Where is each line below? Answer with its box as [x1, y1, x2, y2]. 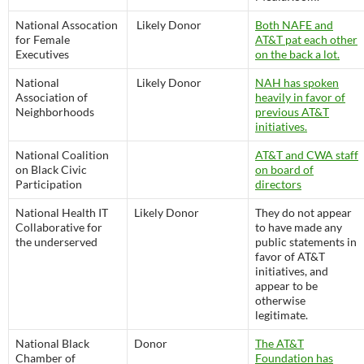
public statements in [255, 235, 357, 249]
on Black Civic [15, 162, 87, 176]
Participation [15, 177, 82, 191]
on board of [255, 162, 314, 176]
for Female [15, 32, 70, 46]
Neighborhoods [15, 105, 94, 119]
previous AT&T [255, 105, 329, 119]
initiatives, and [255, 264, 328, 278]
